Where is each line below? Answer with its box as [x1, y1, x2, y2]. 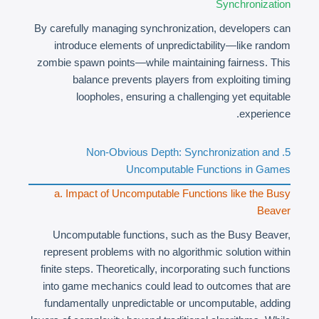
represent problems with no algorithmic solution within [43, 246, 291, 258]
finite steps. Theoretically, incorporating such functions [41, 263, 291, 275]
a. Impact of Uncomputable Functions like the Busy [54, 187, 291, 199]
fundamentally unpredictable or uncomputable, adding [44, 297, 291, 309]
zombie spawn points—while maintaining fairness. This [37, 56, 291, 68]
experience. [239, 108, 291, 120]
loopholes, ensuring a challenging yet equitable [76, 90, 291, 103]
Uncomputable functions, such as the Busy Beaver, [53, 229, 291, 241]
